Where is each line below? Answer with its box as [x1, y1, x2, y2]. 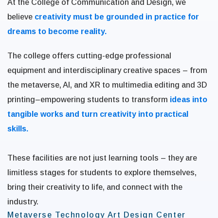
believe [7, 13, 35, 21]
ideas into [170, 95, 207, 104]
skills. [7, 125, 28, 133]
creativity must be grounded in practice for [35, 13, 199, 21]
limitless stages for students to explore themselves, [7, 168, 197, 177]
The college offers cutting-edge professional [7, 52, 171, 60]
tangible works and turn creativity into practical [7, 110, 188, 118]
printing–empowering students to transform [7, 95, 170, 104]
